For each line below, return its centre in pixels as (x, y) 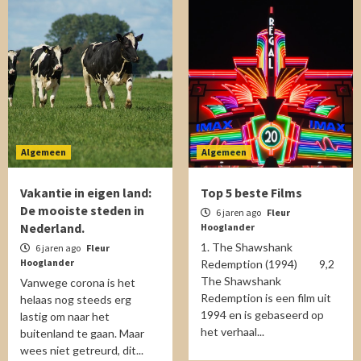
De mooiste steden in (82, 210)
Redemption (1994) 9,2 (268, 264)
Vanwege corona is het (78, 282)
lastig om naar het (65, 316)
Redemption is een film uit (266, 298)
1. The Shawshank (247, 247)
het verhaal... (232, 332)
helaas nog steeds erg (76, 299)
